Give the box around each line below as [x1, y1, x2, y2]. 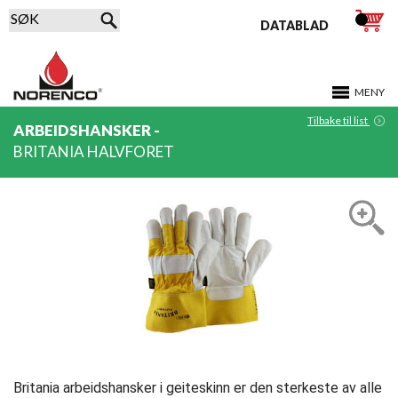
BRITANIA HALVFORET [13, 142, 174, 161]
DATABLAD [259, 18, 329, 33]
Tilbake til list [307, 114, 370, 127]
